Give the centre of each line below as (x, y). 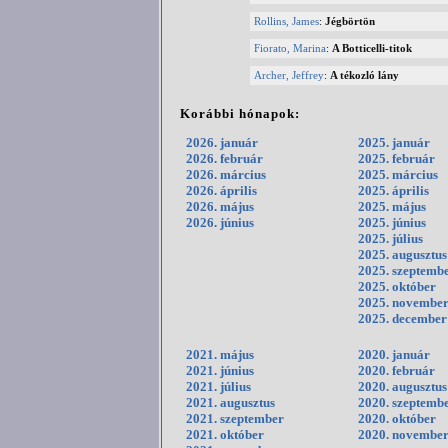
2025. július (390, 239)
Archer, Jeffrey (289, 75)
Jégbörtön (350, 21)
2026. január (222, 143)
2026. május (220, 207)
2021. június (220, 371)
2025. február (396, 159)
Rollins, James (286, 21)
